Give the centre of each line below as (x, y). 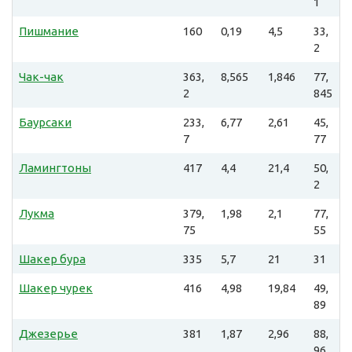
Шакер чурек (56, 288)
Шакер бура (52, 259)
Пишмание (49, 31)
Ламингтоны (55, 168)
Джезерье (48, 334)
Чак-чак (41, 77)
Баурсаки (45, 123)
